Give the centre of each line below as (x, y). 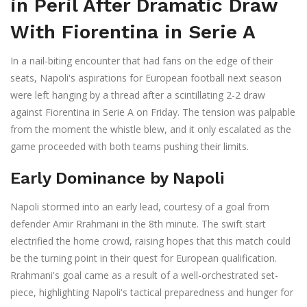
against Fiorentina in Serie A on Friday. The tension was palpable (153, 112)
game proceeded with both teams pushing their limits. (130, 147)
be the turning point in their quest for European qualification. (144, 258)
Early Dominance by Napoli (117, 179)
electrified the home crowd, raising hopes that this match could (150, 241)
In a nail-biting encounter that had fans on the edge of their (142, 61)
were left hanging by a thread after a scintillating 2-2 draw (138, 95)
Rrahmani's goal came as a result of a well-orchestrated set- (144, 275)
